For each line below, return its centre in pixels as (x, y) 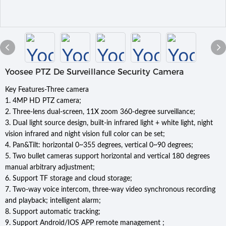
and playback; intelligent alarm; (53, 201)
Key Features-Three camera (47, 90)
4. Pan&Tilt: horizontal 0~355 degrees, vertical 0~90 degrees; (99, 145)
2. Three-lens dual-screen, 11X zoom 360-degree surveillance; (100, 112)
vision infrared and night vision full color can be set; (85, 134)
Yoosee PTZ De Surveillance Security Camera (94, 72)
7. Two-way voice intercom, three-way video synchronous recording (110, 190)
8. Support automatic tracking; (53, 212)
